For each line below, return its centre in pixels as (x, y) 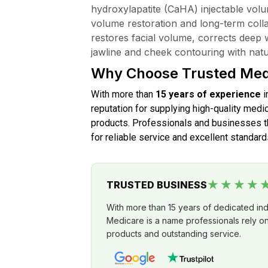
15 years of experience (208, 95)
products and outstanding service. (174, 234)
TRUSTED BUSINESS (157, 185)
